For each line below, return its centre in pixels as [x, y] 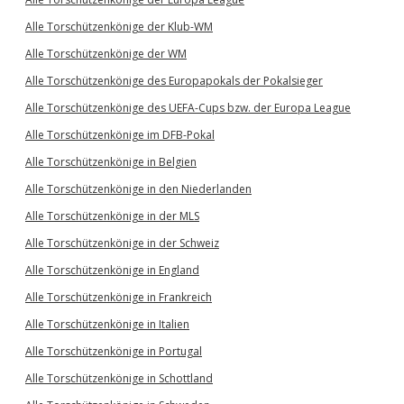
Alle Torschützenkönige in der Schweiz [122, 243]
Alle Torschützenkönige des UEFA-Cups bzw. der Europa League [188, 108]
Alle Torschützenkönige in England [112, 270]
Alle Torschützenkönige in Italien [107, 324]
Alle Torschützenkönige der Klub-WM [119, 27]
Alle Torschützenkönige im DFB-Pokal [120, 135]
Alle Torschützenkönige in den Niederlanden [138, 189]
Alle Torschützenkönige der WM [106, 54]
